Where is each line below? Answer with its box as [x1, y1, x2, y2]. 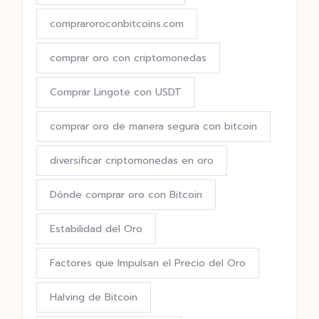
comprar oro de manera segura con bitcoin [50, 119, 257, 135]
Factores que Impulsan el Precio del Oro [50, 256, 246, 271]
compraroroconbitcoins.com [50, 16, 184, 32]
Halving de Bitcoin [50, 290, 137, 305]
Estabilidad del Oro [50, 221, 142, 237]
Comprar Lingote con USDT [50, 85, 182, 100]
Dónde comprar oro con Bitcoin [50, 187, 202, 203]
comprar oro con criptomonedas [50, 51, 206, 66]
